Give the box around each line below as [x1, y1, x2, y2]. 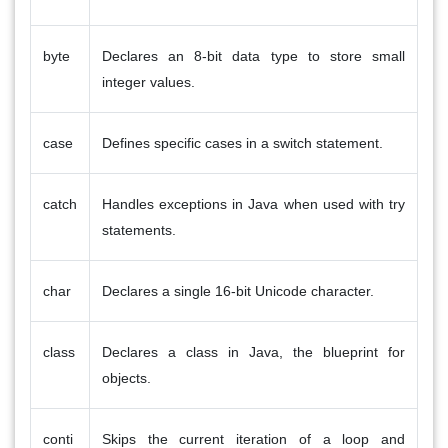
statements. [102, 221, 176, 238]
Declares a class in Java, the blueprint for [102, 343, 405, 360]
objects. [102, 369, 151, 386]
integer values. [102, 73, 195, 90]
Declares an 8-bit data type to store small [102, 47, 405, 64]
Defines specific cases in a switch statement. [102, 134, 383, 151]
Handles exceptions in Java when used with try [102, 195, 405, 212]
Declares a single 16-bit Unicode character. [102, 282, 374, 299]
